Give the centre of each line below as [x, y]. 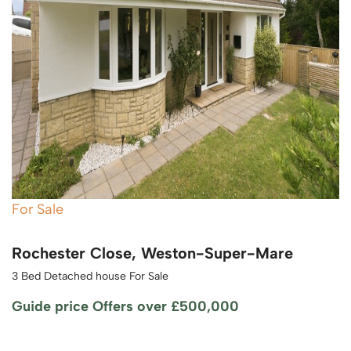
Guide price [52, 306]
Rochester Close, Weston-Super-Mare [152, 253]
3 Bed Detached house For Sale [90, 276]
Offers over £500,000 [166, 306]
